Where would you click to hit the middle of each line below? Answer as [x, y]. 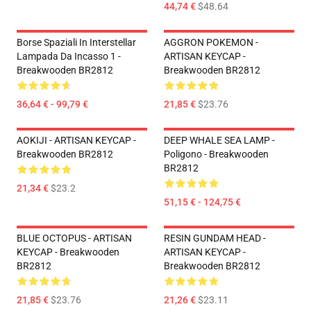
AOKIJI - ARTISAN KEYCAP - [76, 140]
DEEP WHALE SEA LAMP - [219, 140]
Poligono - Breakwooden [216, 154]
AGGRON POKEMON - [211, 42]
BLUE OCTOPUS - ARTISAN [74, 238]
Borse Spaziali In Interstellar [76, 42]
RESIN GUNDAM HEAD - [215, 238]
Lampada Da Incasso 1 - [69, 56]
